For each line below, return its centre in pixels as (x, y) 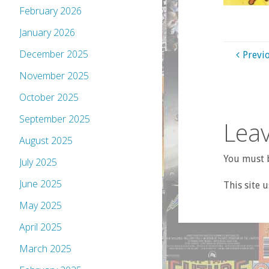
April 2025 (41, 227)
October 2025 (49, 98)
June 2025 (41, 184)
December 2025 (54, 54)
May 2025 (41, 206)
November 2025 (54, 76)
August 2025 (46, 141)
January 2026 (47, 33)
